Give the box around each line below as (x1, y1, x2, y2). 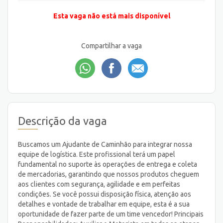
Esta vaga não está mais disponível (53, 12, 170, 20)
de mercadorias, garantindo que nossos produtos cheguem (18, 170, 199, 178)
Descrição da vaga (18, 114, 107, 127)
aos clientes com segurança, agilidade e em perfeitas (18, 180, 180, 188)
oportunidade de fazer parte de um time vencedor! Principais (18, 210, 204, 218)
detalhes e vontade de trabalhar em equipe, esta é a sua (18, 200, 190, 208)
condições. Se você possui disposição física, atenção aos (18, 190, 191, 198)
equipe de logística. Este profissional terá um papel (18, 150, 175, 158)
